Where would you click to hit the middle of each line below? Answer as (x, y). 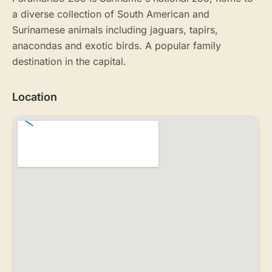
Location (35, 97)
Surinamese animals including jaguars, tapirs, (115, 30)
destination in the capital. (69, 61)
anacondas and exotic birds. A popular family (117, 46)
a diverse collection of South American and (111, 14)
